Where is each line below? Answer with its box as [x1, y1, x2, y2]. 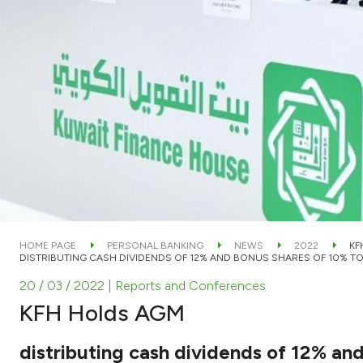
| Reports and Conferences [108, 277, 266, 293]
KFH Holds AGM [19, 298, 185, 327]
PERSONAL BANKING [107, 239, 203, 251]
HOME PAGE [19, 239, 76, 251]
